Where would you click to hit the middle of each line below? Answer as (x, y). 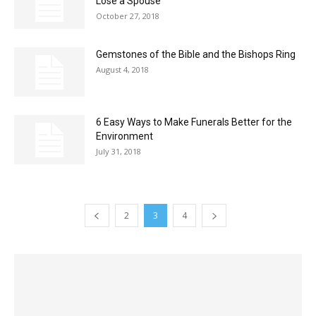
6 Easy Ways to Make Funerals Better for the (194, 122)
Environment (124, 136)
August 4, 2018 (122, 69)
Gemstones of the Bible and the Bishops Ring (196, 54)
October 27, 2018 (128, 16)
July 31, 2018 (119, 151)
